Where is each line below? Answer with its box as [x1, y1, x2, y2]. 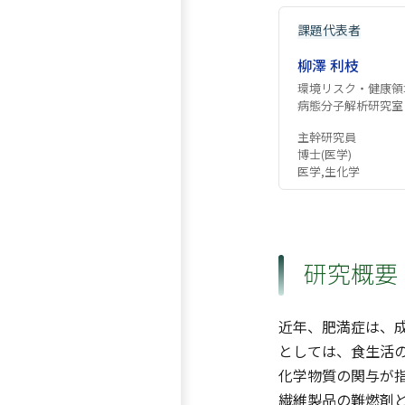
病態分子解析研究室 [297, 97, 403, 114]
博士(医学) [297, 146, 352, 163]
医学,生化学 [297, 163, 360, 180]
